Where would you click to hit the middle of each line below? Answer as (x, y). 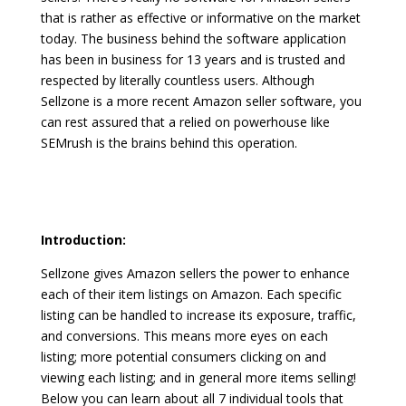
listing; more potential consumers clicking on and (183, 357)
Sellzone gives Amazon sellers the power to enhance (195, 274)
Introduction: (83, 240)
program (97, 207)
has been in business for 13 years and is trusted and (193, 60)
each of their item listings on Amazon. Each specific (191, 295)
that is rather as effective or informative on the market (200, 18)
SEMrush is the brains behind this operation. (169, 143)
